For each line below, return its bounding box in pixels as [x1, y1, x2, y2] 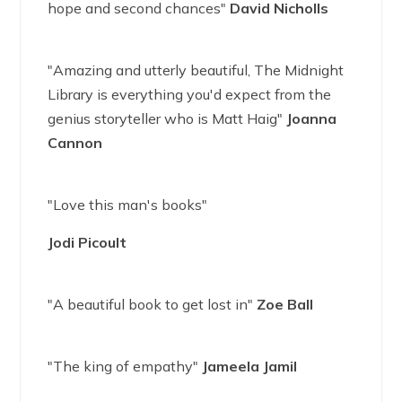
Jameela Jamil [202, 357, 298, 375]
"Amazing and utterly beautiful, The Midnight [48, 61, 345, 79]
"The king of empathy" [48, 357, 203, 375]
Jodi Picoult [48, 233, 127, 251]
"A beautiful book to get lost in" [48, 295, 258, 313]
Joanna [286, 109, 337, 127]
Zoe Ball [257, 295, 314, 313]
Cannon [48, 134, 103, 152]
